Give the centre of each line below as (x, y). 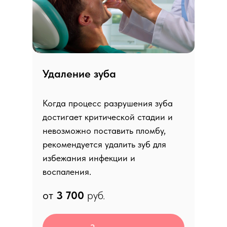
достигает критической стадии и (108, 117)
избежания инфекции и (89, 158)
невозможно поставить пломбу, (104, 130)
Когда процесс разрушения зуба (108, 103)
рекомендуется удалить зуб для (104, 144)
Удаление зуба (79, 73)
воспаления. (67, 172)
